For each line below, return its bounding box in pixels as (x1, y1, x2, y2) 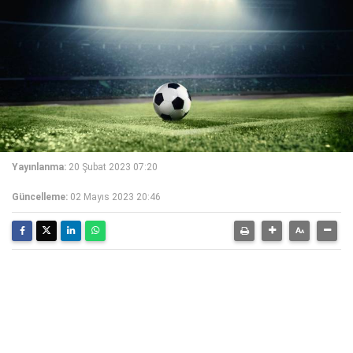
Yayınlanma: (12, 162, 66, 173)
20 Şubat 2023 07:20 (69, 162, 158, 173)
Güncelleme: (12, 191, 68, 203)
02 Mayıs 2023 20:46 (70, 191, 161, 203)
